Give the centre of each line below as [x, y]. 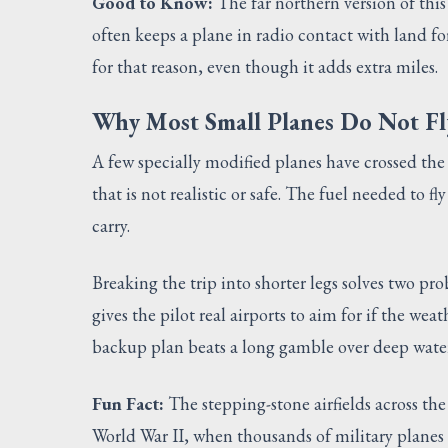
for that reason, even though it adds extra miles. [265, 66]
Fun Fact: [128, 403]
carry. [111, 225]
